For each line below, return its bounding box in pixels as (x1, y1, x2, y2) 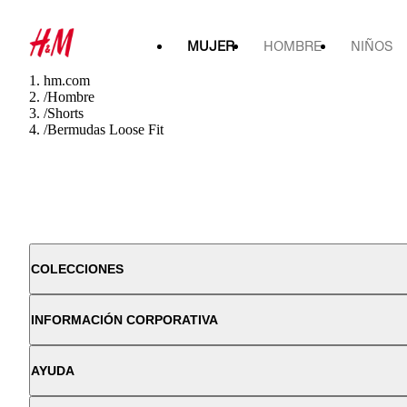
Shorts (47, 105, 84, 121)
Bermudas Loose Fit (47, 122, 164, 137)
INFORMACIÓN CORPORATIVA (31, 313, 218, 327)
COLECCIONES (31, 262, 124, 276)
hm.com (44, 73, 90, 88)
